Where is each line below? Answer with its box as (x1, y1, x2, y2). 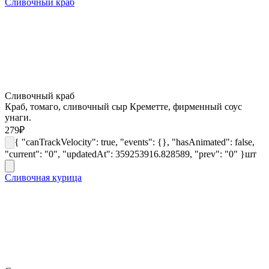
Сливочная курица (5, 172, 82, 183)
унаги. (5, 112, 31, 122)
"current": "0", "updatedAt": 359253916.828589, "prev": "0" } (5, 148, 245, 159)
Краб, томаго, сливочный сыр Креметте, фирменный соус (5, 101, 242, 112)
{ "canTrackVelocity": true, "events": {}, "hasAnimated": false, (14, 136, 255, 147)
